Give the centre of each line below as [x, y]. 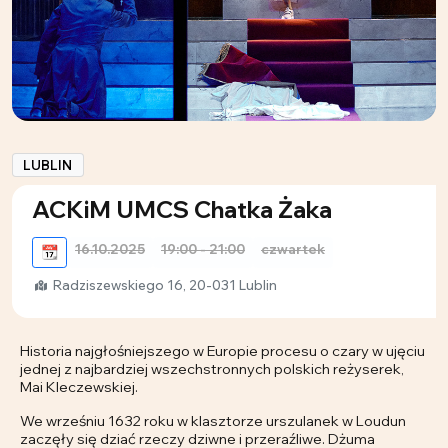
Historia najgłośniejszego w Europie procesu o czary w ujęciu [222, 351]
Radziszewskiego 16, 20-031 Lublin [163, 285]
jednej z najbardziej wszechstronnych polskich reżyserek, [212, 369]
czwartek [293, 249]
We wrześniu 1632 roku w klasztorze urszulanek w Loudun [213, 421]
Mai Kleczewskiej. [79, 387]
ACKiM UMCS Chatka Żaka [182, 209]
